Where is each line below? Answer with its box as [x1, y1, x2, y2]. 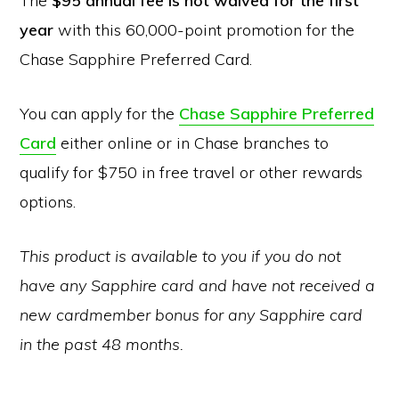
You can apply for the [20, 103, 180, 124]
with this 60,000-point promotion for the [53, 20, 355, 40]
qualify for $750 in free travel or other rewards [20, 162, 363, 183]
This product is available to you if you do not [20, 246, 342, 266]
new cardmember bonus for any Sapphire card [20, 305, 363, 325]
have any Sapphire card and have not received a [20, 275, 376, 296]
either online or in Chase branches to [56, 133, 330, 153]
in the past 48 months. [20, 334, 184, 354]
